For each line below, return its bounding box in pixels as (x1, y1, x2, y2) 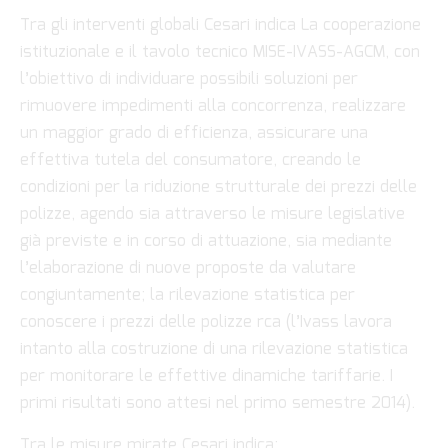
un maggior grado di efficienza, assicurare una (20, 121, 368, 147)
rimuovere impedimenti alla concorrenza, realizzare (20, 94, 406, 120)
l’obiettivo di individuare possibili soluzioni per (20, 67, 358, 93)
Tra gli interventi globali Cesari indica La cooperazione (20, 13, 421, 39)
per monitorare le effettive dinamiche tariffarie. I (20, 364, 393, 390)
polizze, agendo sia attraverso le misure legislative (20, 202, 405, 228)
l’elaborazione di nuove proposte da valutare (20, 256, 356, 282)
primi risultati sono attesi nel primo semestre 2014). (20, 391, 415, 417)
